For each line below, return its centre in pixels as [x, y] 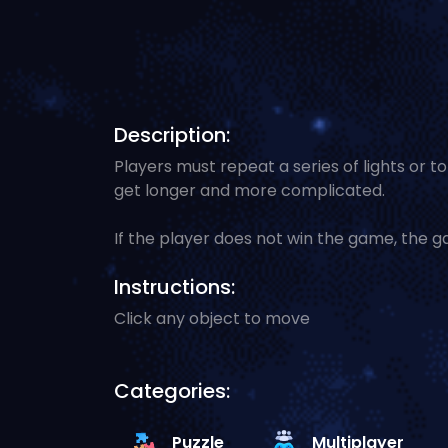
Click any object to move [212, 318]
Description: [172, 135]
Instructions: [174, 287]
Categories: [172, 391]
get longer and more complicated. [249, 190]
